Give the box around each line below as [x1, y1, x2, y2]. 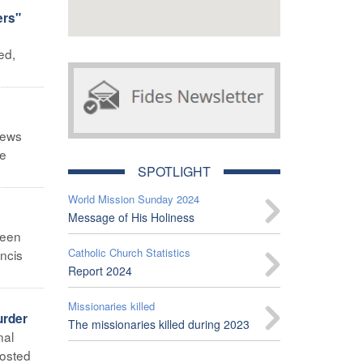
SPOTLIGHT [137, 161, 211, 181]
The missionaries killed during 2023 [67, 315, 250, 332]
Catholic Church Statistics [67, 244, 190, 260]
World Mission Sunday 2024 [67, 190, 199, 207]
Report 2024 [67, 262, 132, 279]
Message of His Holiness [67, 208, 194, 225]
